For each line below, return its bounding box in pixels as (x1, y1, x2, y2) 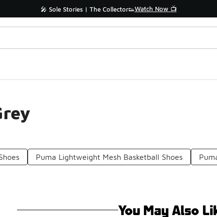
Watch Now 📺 (134, 5, 177, 13)
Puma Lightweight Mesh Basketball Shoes (36, 153, 183, 161)
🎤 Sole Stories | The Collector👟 (40, 5, 135, 13)
